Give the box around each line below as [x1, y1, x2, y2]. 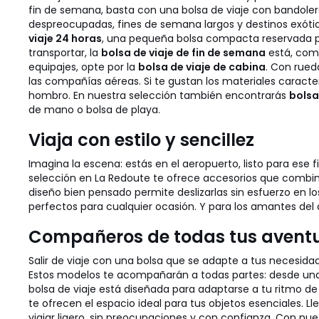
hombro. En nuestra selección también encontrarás [28, 88, 289, 103]
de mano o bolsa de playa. [28, 103, 160, 117]
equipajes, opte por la [28, 60, 138, 74]
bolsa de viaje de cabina [138, 60, 266, 74]
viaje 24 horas [28, 31, 102, 46]
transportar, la [28, 46, 101, 60]
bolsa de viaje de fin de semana [101, 46, 266, 60]
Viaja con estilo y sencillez [28, 128, 254, 152]
